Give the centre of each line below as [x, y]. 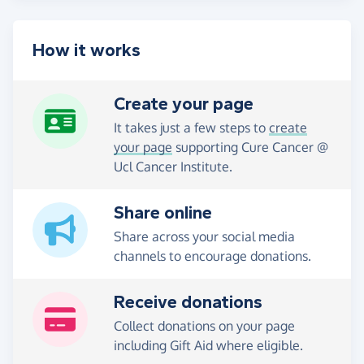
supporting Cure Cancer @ [250, 147]
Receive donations [188, 303]
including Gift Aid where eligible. [208, 346]
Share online [163, 213]
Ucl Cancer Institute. [173, 167]
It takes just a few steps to [191, 128]
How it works [87, 51]
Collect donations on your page [204, 326]
